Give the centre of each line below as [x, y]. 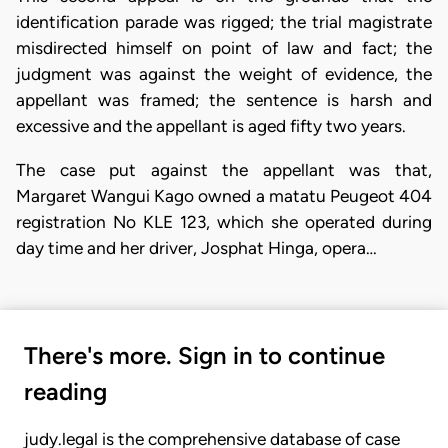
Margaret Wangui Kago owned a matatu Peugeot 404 [224, 195]
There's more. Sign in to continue [204, 355]
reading [65, 391]
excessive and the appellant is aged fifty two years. [211, 126]
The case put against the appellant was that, [224, 169]
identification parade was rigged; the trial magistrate [224, 22]
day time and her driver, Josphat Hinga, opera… [196, 247]
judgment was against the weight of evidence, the [224, 74]
